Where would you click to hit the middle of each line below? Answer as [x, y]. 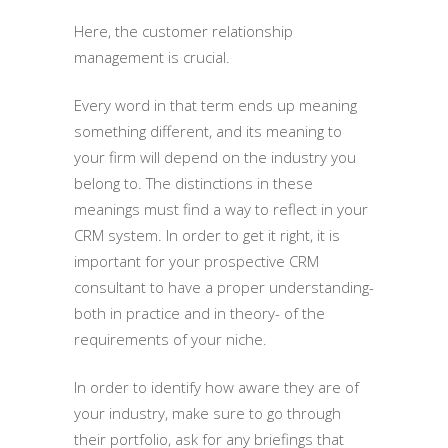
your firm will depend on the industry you [215, 156]
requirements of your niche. [170, 338]
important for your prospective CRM [196, 260]
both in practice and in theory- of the [199, 312]
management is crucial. [152, 56]
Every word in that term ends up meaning [215, 104]
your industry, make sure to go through [207, 412]
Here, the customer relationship [183, 30]
